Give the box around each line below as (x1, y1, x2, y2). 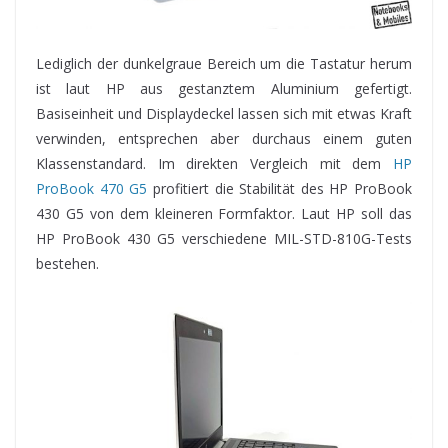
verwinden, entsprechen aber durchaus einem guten (36, 129, 412, 149)
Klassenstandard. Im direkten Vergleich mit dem (36, 154, 393, 174)
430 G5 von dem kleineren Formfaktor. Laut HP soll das (36, 204, 412, 224)
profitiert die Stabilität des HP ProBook (147, 179, 412, 199)
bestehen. (36, 254, 99, 274)
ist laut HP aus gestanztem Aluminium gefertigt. (36, 79, 412, 99)
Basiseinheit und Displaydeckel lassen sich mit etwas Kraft (36, 104, 412, 124)
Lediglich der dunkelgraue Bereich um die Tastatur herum (36, 54, 412, 74)
